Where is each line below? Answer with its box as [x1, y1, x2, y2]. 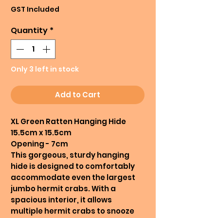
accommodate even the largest [11, 172, 135, 182]
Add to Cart [55, 90, 100, 100]
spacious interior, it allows [11, 195, 112, 205]
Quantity [11, 25, 48, 36]
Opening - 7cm [11, 139, 68, 149]
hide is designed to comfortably [11, 161, 135, 171]
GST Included [11, 4, 59, 14]
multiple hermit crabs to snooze [11, 206, 134, 216]
